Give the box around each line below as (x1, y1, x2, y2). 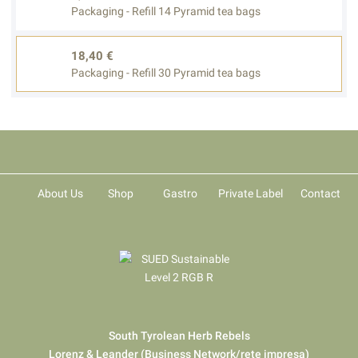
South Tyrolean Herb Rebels (108, 329, 250, 343)
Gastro (163, 186, 198, 200)
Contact (300, 186, 340, 200)
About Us (38, 186, 84, 200)
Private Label (217, 186, 283, 200)
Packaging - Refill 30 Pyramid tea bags (71, 66, 261, 80)
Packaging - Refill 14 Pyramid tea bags (71, 5, 261, 18)
